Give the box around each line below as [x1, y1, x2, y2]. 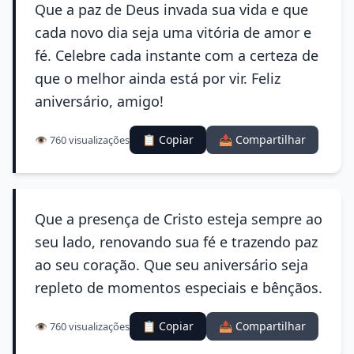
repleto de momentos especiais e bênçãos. [35, 278, 322, 297]
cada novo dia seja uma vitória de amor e [35, 23, 311, 42]
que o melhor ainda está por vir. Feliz [35, 69, 281, 88]
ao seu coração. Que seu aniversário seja [35, 255, 308, 274]
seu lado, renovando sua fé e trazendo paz [35, 232, 318, 251]
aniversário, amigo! [35, 92, 164, 111]
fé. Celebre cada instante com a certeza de [35, 46, 318, 65]
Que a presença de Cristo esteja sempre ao [35, 209, 322, 228]
